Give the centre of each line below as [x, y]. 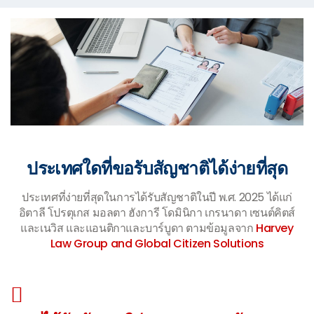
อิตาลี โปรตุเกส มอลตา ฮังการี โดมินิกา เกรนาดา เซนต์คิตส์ [157, 213]
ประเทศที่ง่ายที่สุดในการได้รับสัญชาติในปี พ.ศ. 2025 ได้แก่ [157, 198]
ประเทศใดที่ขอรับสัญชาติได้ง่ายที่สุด [157, 169]
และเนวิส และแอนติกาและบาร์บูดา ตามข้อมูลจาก [138, 228]
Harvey [275, 228]
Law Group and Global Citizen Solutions [157, 244]
